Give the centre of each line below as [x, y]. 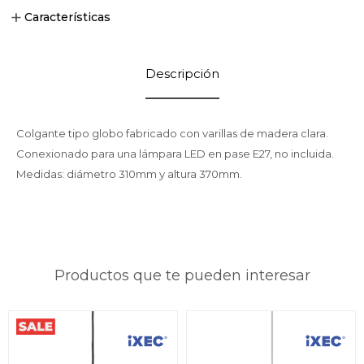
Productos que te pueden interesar [182, 275]
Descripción [182, 74]
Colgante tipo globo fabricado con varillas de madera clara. [172, 133]
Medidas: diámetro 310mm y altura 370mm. [129, 174]
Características [67, 17]
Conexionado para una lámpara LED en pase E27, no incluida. [175, 154]
